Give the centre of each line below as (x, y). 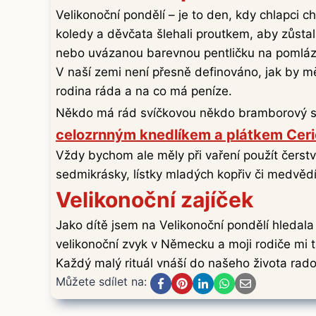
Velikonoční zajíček (154, 200)
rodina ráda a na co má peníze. (144, 91)
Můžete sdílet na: (101, 282)
